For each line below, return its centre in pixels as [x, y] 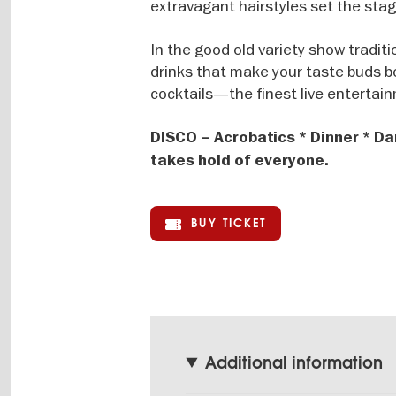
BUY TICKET [229, 224]
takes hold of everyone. [240, 161]
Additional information [293, 363]
